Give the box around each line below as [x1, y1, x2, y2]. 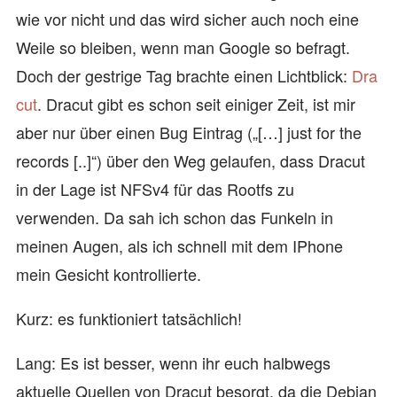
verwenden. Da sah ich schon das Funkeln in [16, 206, 333, 229]
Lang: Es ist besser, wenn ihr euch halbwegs [16, 351, 331, 374]
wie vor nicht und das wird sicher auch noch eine [16, 7, 359, 30]
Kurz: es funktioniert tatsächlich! [16, 307, 242, 330]
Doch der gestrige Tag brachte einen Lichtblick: [16, 64, 352, 87]
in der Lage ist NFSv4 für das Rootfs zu [16, 177, 294, 200]
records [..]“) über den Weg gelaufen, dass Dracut [16, 149, 365, 172]
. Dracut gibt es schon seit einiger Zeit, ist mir [37, 92, 355, 115]
